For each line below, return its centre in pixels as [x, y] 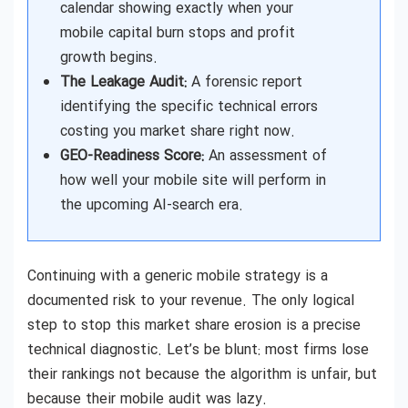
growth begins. [109, 58]
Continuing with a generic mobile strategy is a [178, 277]
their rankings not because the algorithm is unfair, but [202, 375]
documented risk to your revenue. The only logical [191, 301]
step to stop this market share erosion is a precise [194, 326]
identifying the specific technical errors [189, 107]
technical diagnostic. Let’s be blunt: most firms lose [198, 351]
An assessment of [265, 157]
